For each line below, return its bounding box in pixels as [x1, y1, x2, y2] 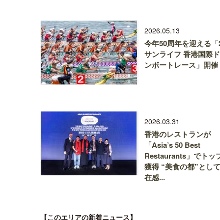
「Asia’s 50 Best [144, 139, 200, 150]
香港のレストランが [144, 129, 211, 139]
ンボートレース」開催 [144, 59, 218, 70]
